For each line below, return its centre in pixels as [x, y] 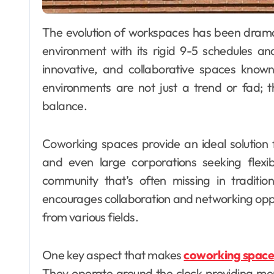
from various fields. [90, 217]
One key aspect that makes [113, 255]
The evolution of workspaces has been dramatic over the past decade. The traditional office [46, 32]
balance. [65, 106]
